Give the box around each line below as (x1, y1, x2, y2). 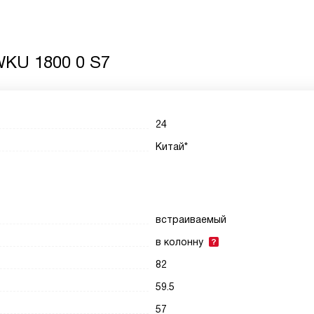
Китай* (156, 141, 189, 152)
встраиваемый (156, 214, 227, 225)
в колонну (156, 236, 204, 247)
